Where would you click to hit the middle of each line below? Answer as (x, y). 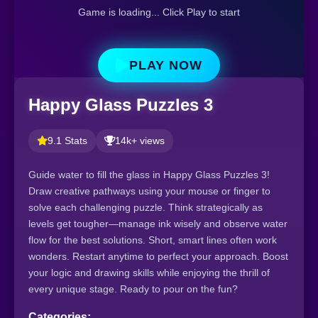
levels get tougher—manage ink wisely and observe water (158, 223)
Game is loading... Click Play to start (159, 12)
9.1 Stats (67, 141)
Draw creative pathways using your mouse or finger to (149, 191)
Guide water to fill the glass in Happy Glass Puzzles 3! (149, 174)
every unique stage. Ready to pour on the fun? (133, 289)
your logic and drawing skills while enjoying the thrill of (149, 272)
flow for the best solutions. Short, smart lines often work (153, 240)
